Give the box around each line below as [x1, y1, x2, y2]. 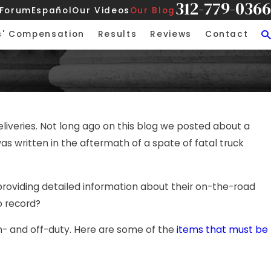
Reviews [150, 28, 192, 41]
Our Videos [72, 4, 130, 16]
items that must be [177, 223, 268, 237]
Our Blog [129, 4, 175, 16]
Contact [204, 28, 249, 41]
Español [31, 4, 73, 16]
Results [97, 28, 137, 41]
